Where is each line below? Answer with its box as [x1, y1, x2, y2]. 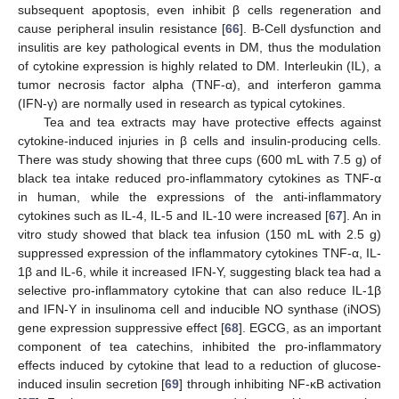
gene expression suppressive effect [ [18, 320, 224, 335]
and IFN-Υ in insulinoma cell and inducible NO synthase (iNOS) [18, 301, 381, 316]
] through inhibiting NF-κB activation [179, 376, 382, 391]
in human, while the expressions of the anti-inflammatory [18, 189, 381, 204]
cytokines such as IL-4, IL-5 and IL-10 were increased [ [18, 208, 329, 223]
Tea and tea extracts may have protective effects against [43, 114, 381, 129]
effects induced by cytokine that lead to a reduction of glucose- [18, 357, 381, 372]
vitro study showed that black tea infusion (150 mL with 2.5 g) [18, 226, 381, 241]
